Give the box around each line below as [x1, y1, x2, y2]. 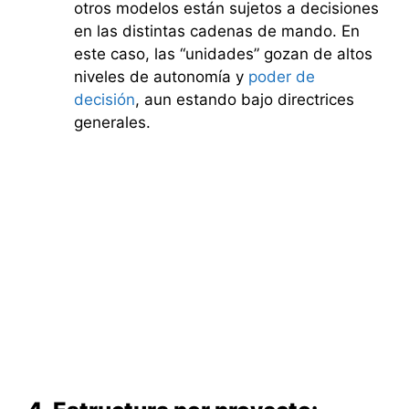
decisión [74, 90, 135, 110]
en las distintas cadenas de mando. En [74, 22, 360, 41]
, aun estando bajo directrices [135, 90, 354, 110]
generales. [74, 113, 151, 132]
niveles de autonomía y [74, 68, 248, 87]
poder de [248, 68, 315, 87]
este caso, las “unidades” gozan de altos [74, 45, 372, 64]
